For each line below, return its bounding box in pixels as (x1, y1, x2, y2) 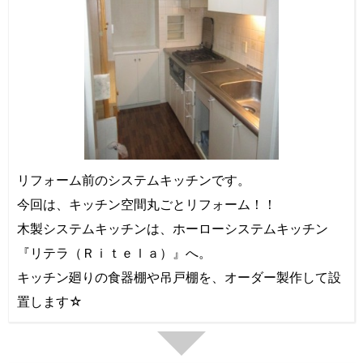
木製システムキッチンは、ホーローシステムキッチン (17, 220, 328, 237)
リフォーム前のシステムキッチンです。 (17, 172, 250, 188)
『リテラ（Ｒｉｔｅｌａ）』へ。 (17, 245, 211, 261)
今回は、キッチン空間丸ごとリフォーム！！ (17, 196, 276, 212)
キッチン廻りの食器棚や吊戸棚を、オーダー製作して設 (17, 269, 341, 285)
